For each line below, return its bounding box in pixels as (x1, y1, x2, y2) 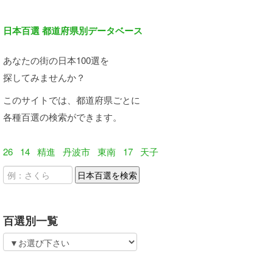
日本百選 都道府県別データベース (3, 24, 143, 37)
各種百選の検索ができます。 (3, 110, 122, 123)
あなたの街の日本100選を (3, 54, 109, 66)
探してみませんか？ (3, 71, 85, 83)
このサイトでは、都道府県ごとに (3, 93, 140, 106)
